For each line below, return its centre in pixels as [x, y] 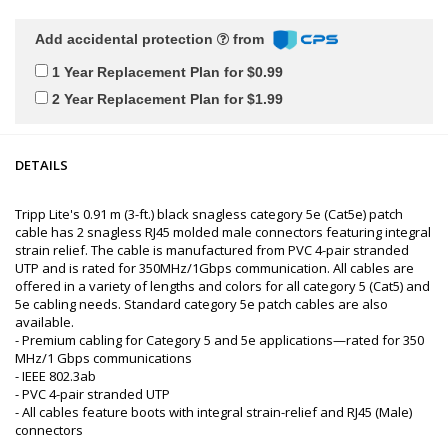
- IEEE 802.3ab [55, 375]
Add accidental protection [126, 38]
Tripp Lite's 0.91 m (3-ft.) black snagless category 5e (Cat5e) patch [209, 213]
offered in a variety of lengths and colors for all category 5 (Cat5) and [222, 285]
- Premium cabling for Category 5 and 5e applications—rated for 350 [219, 339]
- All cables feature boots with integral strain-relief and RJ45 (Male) [213, 411]
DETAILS [41, 164]
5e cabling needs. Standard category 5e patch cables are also [201, 303]
